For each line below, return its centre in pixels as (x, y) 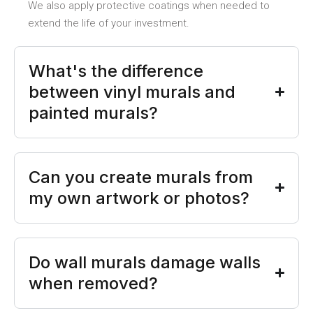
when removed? (93, 283)
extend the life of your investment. (109, 23)
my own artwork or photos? (139, 198)
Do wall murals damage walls (145, 262)
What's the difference (116, 71)
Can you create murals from (141, 177)
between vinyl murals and (132, 92)
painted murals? (93, 112)
